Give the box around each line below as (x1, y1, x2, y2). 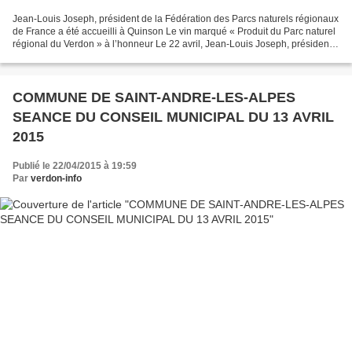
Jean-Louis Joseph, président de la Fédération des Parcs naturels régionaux (13, 13, 339, 24)
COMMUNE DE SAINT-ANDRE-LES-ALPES (13, 89, 295, 105)
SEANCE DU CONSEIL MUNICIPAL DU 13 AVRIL (13, 108, 248, 125)
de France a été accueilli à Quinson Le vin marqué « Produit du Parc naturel (13, 25, 335, 37)
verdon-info (31, 172, 82, 184)
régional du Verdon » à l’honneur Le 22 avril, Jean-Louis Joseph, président (13, 38, 332, 49)
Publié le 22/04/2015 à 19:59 (13, 159, 137, 171)
